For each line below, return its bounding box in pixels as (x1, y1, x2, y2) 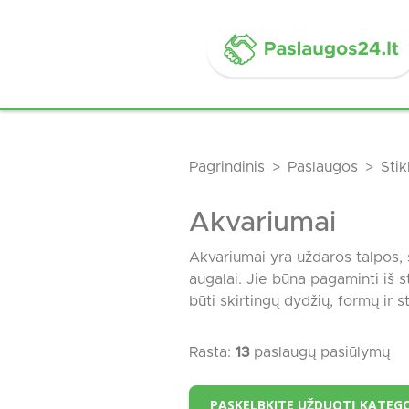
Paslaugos (288, 160, 358, 174)
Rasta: (189, 345, 236, 360)
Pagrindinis (189, 160, 265, 174)
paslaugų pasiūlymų (249, 345, 390, 360)
